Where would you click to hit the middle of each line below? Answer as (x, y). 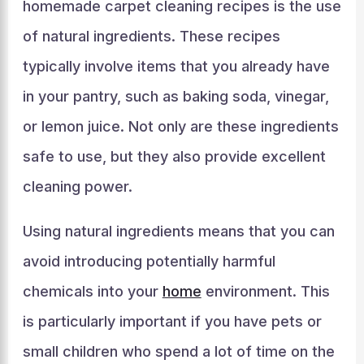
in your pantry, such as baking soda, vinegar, (175, 96)
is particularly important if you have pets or (172, 321)
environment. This (265, 291)
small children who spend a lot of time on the (178, 351)
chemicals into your (92, 291)
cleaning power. (77, 186)
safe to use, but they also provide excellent (174, 156)
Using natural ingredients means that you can (178, 231)
